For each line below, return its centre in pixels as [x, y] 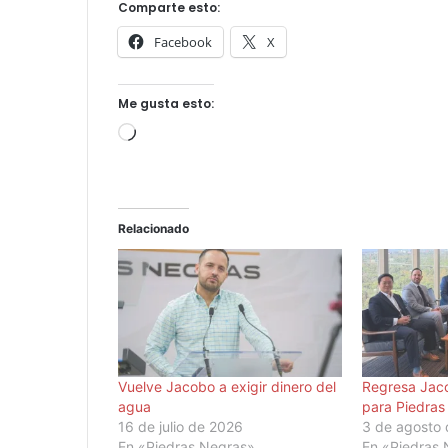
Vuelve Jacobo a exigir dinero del [227, 387]
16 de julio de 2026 [180, 427]
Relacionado [153, 228]
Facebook [183, 41]
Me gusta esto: [166, 103]
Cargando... [175, 134]
